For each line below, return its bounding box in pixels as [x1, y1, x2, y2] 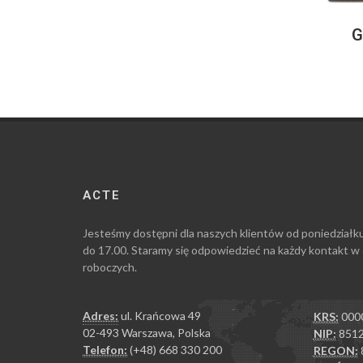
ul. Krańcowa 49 [118, 309, 201, 323]
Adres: [83, 309, 118, 323]
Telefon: [83, 343, 127, 357]
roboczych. [83, 260, 137, 275]
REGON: [313, 344, 358, 358]
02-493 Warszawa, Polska [83, 326, 211, 340]
